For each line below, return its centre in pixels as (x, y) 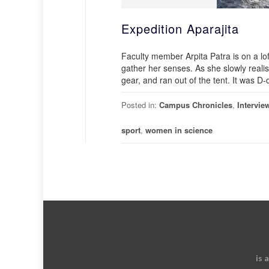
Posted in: (140, 105)
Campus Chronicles (196, 105)
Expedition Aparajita (180, 29)
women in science (179, 130)
